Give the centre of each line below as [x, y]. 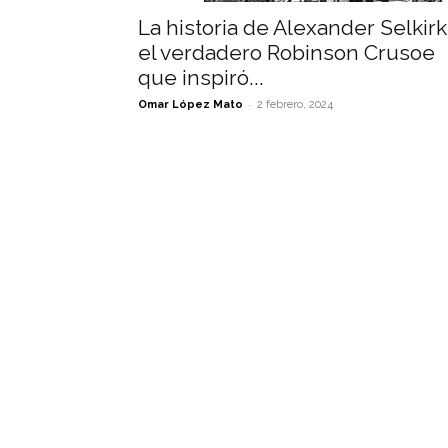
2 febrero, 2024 [295, 104]
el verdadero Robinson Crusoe [286, 52]
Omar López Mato [190, 104]
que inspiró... [201, 77]
